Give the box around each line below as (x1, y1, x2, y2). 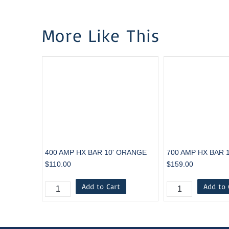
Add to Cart (82, 181, 121, 191)
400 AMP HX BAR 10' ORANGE (45, 148, 147, 156)
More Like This (42, 24, 160, 47)
